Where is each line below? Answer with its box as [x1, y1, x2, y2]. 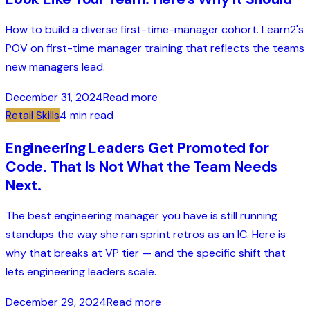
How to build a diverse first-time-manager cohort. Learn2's [6, 21, 304, 37]
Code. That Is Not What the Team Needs [6, 157, 278, 177]
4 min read [60, 108, 113, 123]
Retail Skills [6, 108, 60, 123]
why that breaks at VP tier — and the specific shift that [6, 246, 286, 261]
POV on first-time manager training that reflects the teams [6, 40, 304, 55]
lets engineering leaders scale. [6, 264, 156, 280]
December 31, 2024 [6, 90, 103, 105]
